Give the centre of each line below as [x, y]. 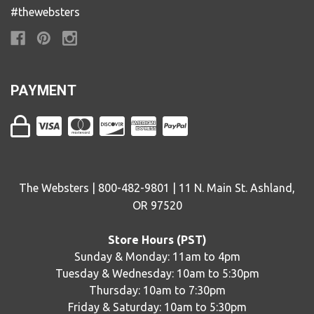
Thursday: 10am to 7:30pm [157, 290]
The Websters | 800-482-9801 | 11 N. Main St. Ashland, [157, 188]
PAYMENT [43, 90]
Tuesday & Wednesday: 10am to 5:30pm [157, 273]
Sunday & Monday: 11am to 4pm [157, 257]
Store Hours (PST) [157, 240]
